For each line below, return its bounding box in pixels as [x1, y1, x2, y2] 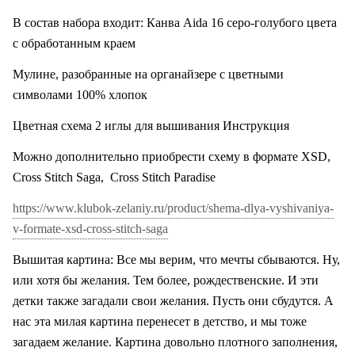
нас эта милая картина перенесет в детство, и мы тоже [13, 315, 307, 328]
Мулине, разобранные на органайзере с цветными [13, 67, 284, 81]
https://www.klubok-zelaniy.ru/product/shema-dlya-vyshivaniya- [13, 201, 334, 215]
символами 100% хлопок [13, 88, 147, 101]
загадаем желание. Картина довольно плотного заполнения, [13, 335, 338, 349]
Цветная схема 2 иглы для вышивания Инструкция [13, 119, 289, 132]
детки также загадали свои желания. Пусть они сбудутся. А [13, 294, 334, 307]
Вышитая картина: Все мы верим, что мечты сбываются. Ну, [13, 253, 340, 266]
